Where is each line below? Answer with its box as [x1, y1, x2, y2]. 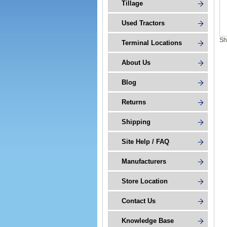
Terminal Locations [122, 39, 182, 47]
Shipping [122, 118, 150, 126]
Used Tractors [122, 19, 165, 27]
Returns [122, 98, 146, 106]
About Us [122, 59, 150, 66]
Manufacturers [122, 158, 166, 165]
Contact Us [122, 197, 156, 205]
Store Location [122, 177, 168, 185]
